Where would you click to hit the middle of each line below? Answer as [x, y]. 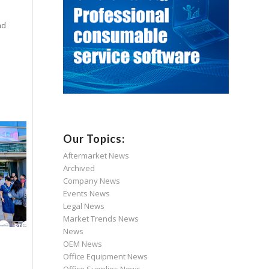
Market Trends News [101, 219]
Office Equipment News [106, 257]
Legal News [84, 206]
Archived [79, 168]
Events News [87, 194]
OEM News [83, 244]
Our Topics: [94, 139]
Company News [92, 181]
